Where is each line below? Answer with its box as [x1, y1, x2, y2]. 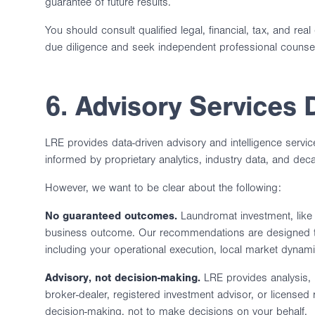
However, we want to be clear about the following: [45, 181, 281, 194]
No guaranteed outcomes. [45, 210, 177, 222]
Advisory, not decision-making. [45, 271, 200, 284]
